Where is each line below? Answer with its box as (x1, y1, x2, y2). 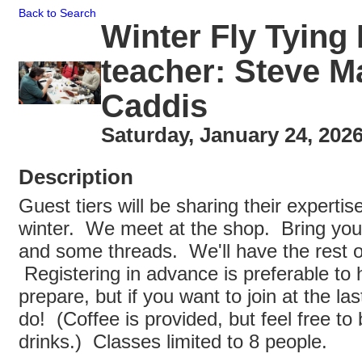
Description (19, 166, 133, 188)
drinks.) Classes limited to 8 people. (19, 330, 327, 352)
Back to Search (19, 6, 96, 19)
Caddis (100, 88, 208, 124)
